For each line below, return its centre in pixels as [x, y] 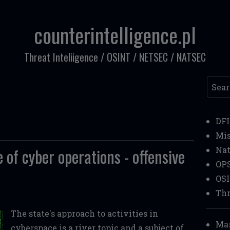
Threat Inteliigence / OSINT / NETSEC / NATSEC [115, 57]
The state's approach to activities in [84, 213]
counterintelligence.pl [115, 35]
